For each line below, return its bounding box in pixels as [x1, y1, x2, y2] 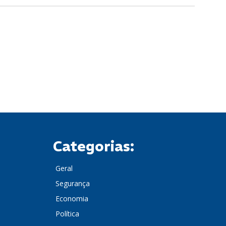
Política [55, 208, 79, 218]
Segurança [55, 178, 90, 188]
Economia [55, 193, 88, 203]
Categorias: [53, 137, 134, 155]
